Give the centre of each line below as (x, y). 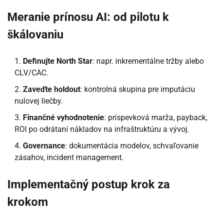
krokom (28, 202)
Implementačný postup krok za (89, 184)
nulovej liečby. (39, 101)
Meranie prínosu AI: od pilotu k (88, 17)
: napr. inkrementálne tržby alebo (148, 61)
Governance (44, 145)
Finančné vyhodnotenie (64, 117)
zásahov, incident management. (69, 157)
